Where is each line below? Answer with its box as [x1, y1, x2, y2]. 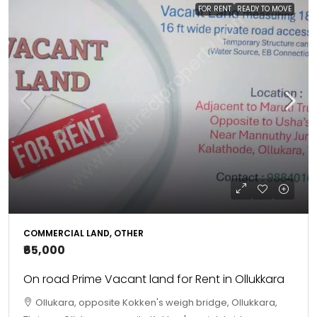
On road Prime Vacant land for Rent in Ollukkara [23, 271, 284, 287]
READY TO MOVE [237, 4, 292, 14]
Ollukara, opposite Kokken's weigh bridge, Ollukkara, [35, 296, 277, 309]
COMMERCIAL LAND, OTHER [23, 227, 144, 239]
